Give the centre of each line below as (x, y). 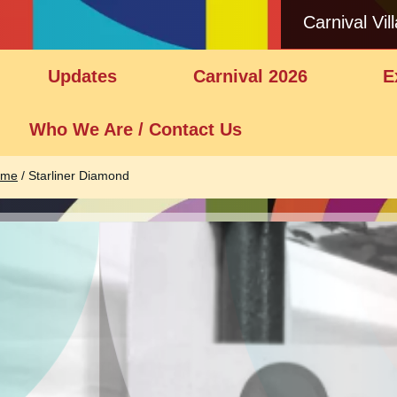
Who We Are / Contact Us (135, 129)
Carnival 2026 (250, 76)
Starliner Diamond (79, 175)
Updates (83, 76)
